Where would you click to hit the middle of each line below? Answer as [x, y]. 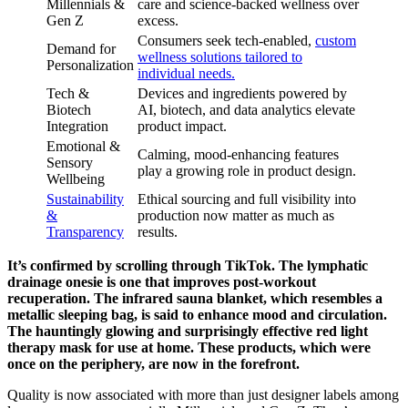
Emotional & [83, 146]
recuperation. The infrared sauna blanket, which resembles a [195, 298]
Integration [77, 126]
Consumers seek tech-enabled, [226, 40]
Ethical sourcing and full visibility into [247, 199]
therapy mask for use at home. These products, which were [189, 347]
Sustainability [85, 199]
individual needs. [186, 73]
